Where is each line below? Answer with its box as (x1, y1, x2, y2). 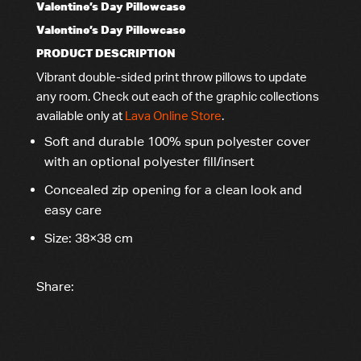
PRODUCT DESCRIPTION (36, 45, 176, 60)
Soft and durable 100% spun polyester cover (44, 134, 310, 150)
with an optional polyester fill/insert (44, 154, 255, 170)
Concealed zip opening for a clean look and (44, 181, 302, 197)
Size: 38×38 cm (44, 230, 133, 246)
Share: (36, 279, 74, 295)
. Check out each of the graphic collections (88, 89, 319, 103)
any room (36, 89, 88, 103)
